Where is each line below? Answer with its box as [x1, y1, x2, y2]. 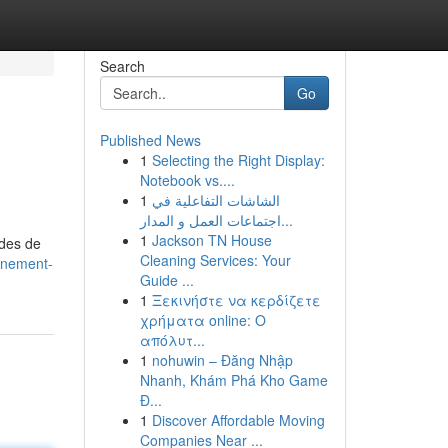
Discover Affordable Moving [151, 410, 325, 430]
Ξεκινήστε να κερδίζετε [151, 290, 321, 310]
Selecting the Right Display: [151, 150, 325, 170]
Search [99, 56, 145, 76]
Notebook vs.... [139, 170, 235, 190]
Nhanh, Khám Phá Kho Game [139, 370, 328, 390]
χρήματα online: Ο [139, 310, 266, 330]
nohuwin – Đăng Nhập [151, 350, 293, 370]
